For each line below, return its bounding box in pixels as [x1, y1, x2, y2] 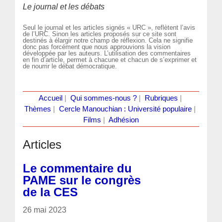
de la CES [23, 185, 78, 199]
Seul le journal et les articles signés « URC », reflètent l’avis [23, 23, 196, 31]
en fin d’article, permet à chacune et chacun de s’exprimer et [23, 55, 197, 63]
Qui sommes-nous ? [70, 94, 137, 102]
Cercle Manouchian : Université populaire [59, 105, 192, 113]
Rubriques [144, 94, 178, 102]
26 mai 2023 [23, 205, 67, 214]
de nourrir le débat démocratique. [23, 62, 117, 70]
